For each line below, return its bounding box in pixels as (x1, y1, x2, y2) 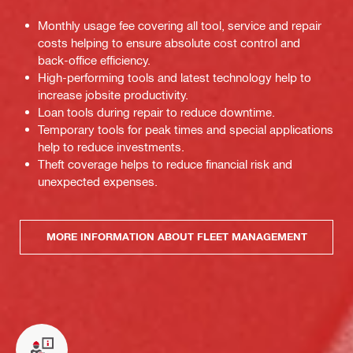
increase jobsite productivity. (38, 87, 188, 102)
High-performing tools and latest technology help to (38, 69, 311, 84)
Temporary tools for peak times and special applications (38, 121, 333, 136)
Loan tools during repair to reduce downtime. (38, 104, 275, 119)
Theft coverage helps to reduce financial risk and (38, 156, 292, 171)
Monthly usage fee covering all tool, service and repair (38, 17, 321, 32)
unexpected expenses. (38, 173, 158, 188)
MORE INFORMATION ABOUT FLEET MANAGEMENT (46, 230, 307, 243)
